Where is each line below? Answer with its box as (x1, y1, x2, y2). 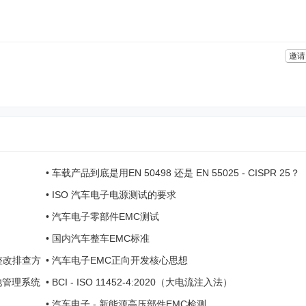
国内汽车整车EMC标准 (51, 233, 150, 244)
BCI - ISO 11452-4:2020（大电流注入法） (51, 277, 232, 288)
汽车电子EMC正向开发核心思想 (51, 255, 188, 266)
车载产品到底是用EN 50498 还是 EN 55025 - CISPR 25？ (51, 167, 300, 178)
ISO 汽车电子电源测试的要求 (51, 189, 176, 200)
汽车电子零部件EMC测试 (51, 211, 159, 222)
